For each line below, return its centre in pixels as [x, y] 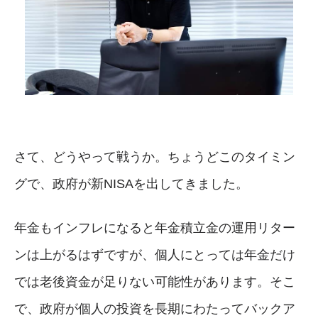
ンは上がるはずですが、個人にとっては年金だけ [155, 254]
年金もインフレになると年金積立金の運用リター [155, 227]
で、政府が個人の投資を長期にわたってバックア [155, 308]
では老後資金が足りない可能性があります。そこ [155, 281]
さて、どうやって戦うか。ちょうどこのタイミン [155, 157]
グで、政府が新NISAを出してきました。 [131, 183]
